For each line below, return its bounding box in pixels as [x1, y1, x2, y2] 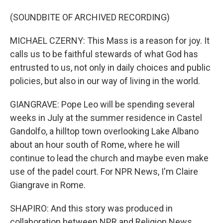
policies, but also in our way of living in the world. [10, 76, 200, 86]
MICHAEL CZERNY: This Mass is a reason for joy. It [10, 35, 210, 46]
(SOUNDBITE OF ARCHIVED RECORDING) [10, 12, 170, 22]
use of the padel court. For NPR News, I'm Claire [10, 166, 198, 177]
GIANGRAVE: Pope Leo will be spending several [10, 99, 195, 110]
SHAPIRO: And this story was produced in [10, 203, 173, 214]
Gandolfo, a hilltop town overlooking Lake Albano [10, 126, 199, 136]
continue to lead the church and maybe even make [10, 153, 209, 163]
